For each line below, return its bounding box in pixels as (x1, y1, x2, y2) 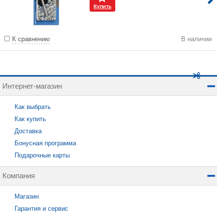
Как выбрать (15, 103, 51, 110)
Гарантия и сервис (15, 205, 68, 212)
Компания (2, 171, 35, 180)
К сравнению (12, 35, 50, 43)
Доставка (15, 127, 42, 135)
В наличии (181, 35, 212, 43)
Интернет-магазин (2, 82, 62, 90)
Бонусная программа (15, 139, 76, 147)
